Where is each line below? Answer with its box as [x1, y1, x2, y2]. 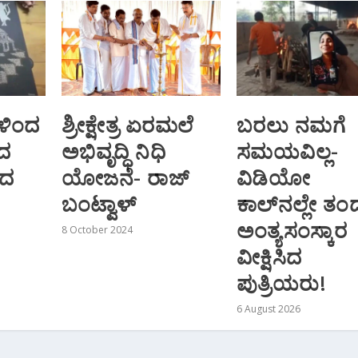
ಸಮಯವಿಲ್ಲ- [236, 136, 339, 165]
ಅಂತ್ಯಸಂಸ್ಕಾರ [236, 215, 348, 245]
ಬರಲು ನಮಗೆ [236, 109, 346, 139]
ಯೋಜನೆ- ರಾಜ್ [61, 162, 189, 192]
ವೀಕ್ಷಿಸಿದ [236, 241, 302, 271]
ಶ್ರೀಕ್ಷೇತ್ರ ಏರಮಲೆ [61, 109, 194, 139]
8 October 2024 [61, 222, 133, 237]
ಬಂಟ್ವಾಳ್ [61, 189, 137, 218]
